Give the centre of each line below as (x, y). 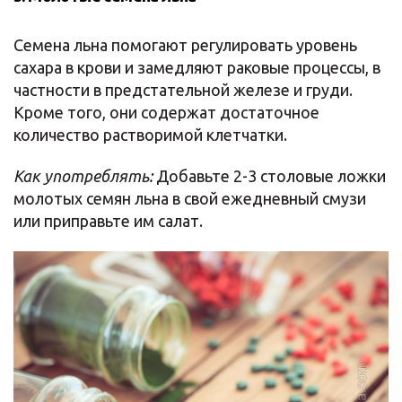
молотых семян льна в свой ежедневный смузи (190, 198)
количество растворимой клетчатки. (150, 135)
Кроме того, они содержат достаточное (166, 112)
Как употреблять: (83, 176)
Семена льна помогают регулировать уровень (185, 45)
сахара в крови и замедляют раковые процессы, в (197, 67)
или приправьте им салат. (108, 221)
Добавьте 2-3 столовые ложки (269, 176)
